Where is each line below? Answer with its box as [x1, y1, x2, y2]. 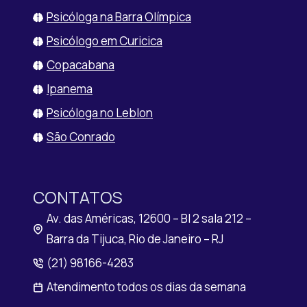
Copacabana [47, 57, 114, 73]
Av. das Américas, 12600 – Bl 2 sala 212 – [47, 210, 251, 226]
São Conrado [47, 129, 115, 145]
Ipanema [47, 81, 93, 97]
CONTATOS [33, 186, 123, 208]
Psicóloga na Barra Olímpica [47, 9, 191, 25]
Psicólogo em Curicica [47, 33, 162, 49]
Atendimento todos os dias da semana [47, 279, 246, 295]
